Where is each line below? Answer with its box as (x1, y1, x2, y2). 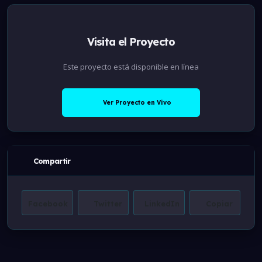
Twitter (93, 199, 122, 209)
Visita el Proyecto (87, 35, 175, 49)
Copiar (206, 199, 233, 209)
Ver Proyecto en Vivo (103, 99, 171, 107)
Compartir (31, 156, 71, 166)
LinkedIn (144, 199, 180, 209)
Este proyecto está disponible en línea (63, 61, 199, 73)
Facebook (27, 199, 68, 209)
